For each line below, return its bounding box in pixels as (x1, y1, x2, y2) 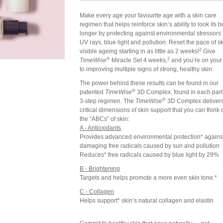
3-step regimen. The (80, 98, 136, 105)
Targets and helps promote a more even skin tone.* (80, 174, 218, 181)
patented (80, 89, 106, 96)
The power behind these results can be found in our (80, 80, 219, 87)
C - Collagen (80, 188, 114, 195)
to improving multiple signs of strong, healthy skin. (80, 66, 214, 73)
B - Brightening (80, 165, 120, 172)
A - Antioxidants (80, 124, 121, 131)
